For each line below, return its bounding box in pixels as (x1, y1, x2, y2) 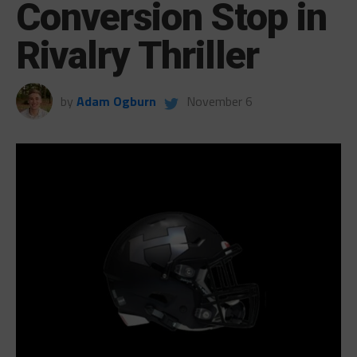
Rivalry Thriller (15, 32, 260, 78)
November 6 (186, 91, 253, 111)
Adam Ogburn (76, 91, 156, 111)
